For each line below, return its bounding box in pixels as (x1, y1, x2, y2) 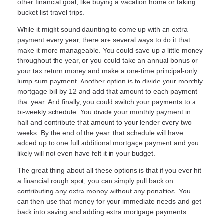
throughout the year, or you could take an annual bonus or (17, 56, 198, 64)
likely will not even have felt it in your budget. (17, 149, 155, 157)
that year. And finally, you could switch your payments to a (17, 97, 196, 106)
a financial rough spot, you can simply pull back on (17, 176, 173, 185)
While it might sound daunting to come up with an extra (17, 25, 188, 33)
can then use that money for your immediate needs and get (17, 197, 201, 205)
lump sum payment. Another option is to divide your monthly (17, 77, 203, 85)
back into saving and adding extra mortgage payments (17, 207, 186, 216)
